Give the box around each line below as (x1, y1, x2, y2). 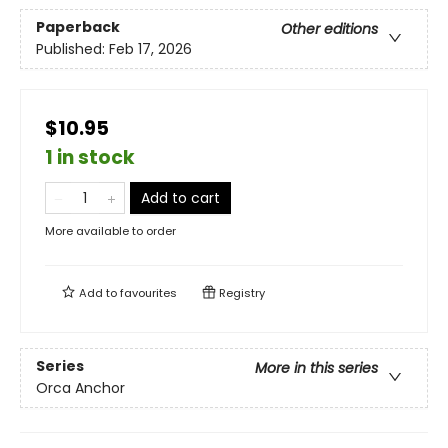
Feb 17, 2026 (109, 39, 192, 60)
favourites (120, 285, 177, 301)
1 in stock (45, 144, 135, 171)
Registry (216, 285, 265, 301)
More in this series (255, 358, 378, 379)
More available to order (45, 223, 176, 239)
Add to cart (141, 188, 220, 208)
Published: (36, 39, 109, 60)
